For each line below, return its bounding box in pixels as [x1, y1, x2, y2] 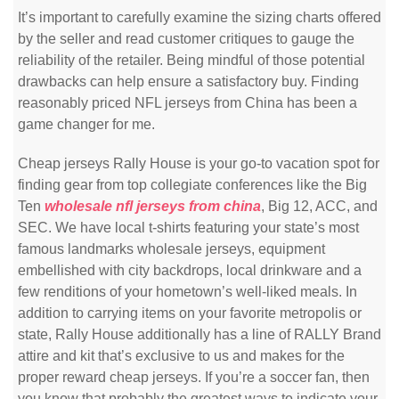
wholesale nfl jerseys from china [45, 199, 261, 214]
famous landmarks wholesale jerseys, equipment [18, 241, 325, 256]
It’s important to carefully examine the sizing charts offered [18, 10, 381, 25]
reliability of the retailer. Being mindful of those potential [18, 53, 365, 68]
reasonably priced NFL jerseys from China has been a [18, 95, 357, 110]
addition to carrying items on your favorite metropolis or [18, 305, 362, 321]
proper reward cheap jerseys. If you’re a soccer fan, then [18, 370, 370, 385]
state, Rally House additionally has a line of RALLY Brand [18, 327, 381, 342]
